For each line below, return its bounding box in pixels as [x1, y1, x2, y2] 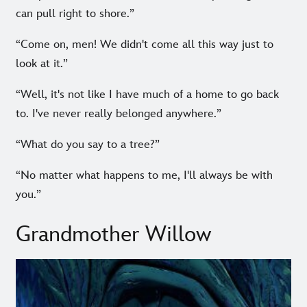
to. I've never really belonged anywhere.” [16, 106, 221, 121]
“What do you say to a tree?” [16, 137, 160, 151]
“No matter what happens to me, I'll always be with [16, 168, 273, 182]
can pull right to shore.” [16, 6, 134, 21]
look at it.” [16, 56, 68, 71]
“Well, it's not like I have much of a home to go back [16, 87, 279, 101]
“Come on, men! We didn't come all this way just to [16, 37, 273, 51]
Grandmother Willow [16, 221, 211, 248]
